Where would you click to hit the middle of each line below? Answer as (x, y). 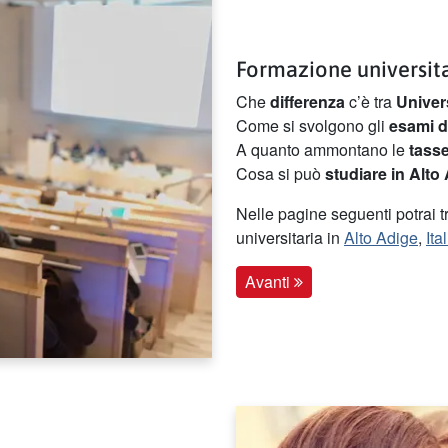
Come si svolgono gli (312, 125)
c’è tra (370, 101)
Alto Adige (381, 237)
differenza (307, 101)
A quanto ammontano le (322, 149)
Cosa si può (280, 173)
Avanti (269, 282)
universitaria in (290, 237)
